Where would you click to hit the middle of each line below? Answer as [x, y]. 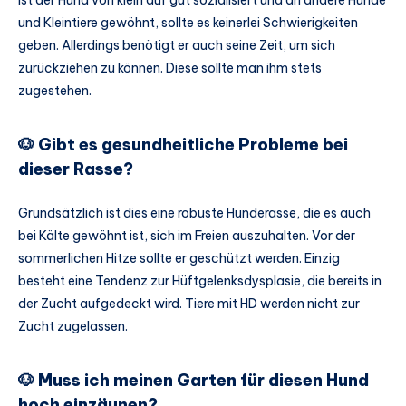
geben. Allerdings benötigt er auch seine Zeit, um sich [177, 45]
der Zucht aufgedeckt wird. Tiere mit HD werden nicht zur [189, 303]
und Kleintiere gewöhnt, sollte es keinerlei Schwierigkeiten [188, 22]
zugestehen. [55, 90]
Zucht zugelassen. [73, 326]
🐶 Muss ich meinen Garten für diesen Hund [193, 381]
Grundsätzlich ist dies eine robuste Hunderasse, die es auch [194, 213]
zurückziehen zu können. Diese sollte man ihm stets [170, 68]
